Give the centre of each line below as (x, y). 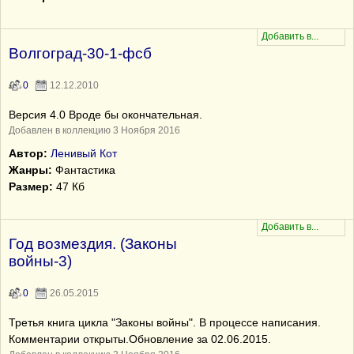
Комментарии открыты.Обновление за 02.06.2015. (140, 339)
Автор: (28, 153)
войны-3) (40, 261)
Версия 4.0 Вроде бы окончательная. (105, 115)
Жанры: (30, 170)
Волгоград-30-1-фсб (80, 53)
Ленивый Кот (84, 153)
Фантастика (84, 170)
